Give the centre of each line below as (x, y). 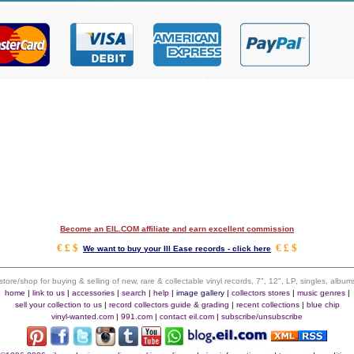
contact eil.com (187, 316)
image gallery (200, 293)
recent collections (267, 305)
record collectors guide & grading (169, 305)
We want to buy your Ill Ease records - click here (177, 249)
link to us (48, 293)
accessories (93, 293)
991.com (137, 316)
